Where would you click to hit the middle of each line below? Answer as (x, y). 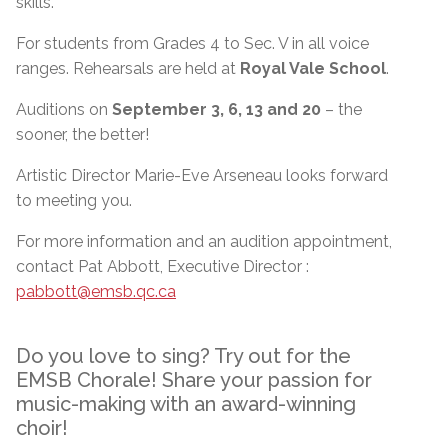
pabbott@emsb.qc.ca (96, 291)
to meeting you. (74, 200)
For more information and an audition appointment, (204, 241)
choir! (42, 427)
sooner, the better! (82, 134)
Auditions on (64, 109)
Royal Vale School (313, 68)
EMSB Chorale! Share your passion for (194, 379)
